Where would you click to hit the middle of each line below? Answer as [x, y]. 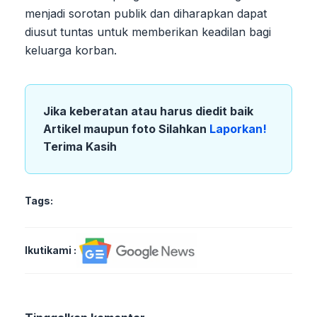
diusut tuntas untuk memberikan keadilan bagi [148, 31]
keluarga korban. [71, 50]
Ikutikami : [51, 250]
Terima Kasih [80, 146]
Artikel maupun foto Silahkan [126, 128]
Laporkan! [238, 128]
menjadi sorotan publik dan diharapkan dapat [146, 13]
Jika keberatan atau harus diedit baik [148, 111]
